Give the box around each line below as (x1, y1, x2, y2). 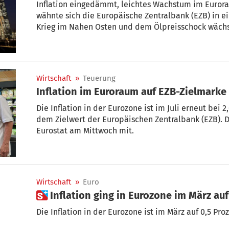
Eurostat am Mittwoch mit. (36, 125, 134, 135)
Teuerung (83, 73, 116, 83)
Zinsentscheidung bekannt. (36, 44, 136, 54)
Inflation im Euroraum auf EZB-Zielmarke (36, 85, 227, 98)
